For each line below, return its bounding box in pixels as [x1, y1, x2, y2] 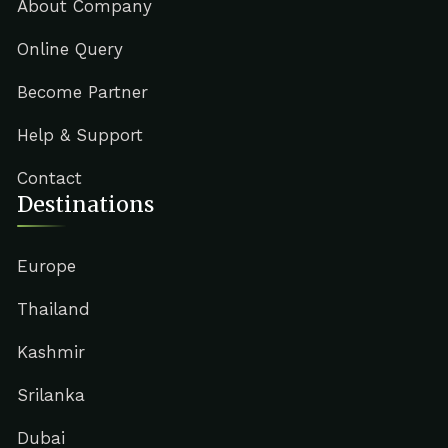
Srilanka [16, 384, 85, 405]
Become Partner [16, 81, 148, 102]
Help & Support [16, 124, 143, 145]
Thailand [16, 298, 90, 319]
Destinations [16, 190, 154, 218]
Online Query [16, 38, 123, 59]
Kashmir [16, 341, 85, 362]
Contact [16, 167, 82, 188]
